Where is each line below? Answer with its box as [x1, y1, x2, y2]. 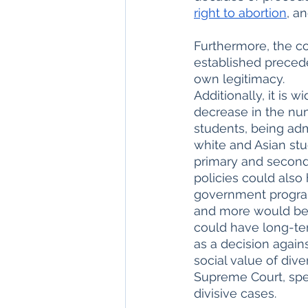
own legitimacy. [194, 71, 288, 86]
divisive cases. [194, 286, 294, 300]
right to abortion [194, 5, 287, 20]
